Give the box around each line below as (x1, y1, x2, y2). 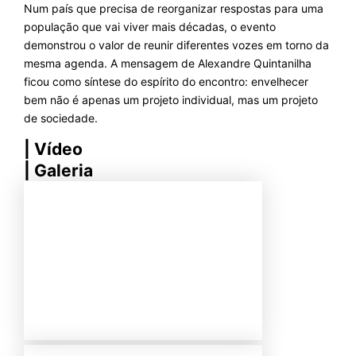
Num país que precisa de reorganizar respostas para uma (23, 2, 323, 16)
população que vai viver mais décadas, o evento (23, 20, 276, 34)
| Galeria (23, 161, 93, 181)
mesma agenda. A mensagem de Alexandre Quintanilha (23, 56, 311, 71)
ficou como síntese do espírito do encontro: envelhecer (23, 75, 308, 89)
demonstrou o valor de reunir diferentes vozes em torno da (23, 38, 329, 52)
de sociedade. (23, 111, 98, 126)
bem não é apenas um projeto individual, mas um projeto (23, 93, 318, 107)
